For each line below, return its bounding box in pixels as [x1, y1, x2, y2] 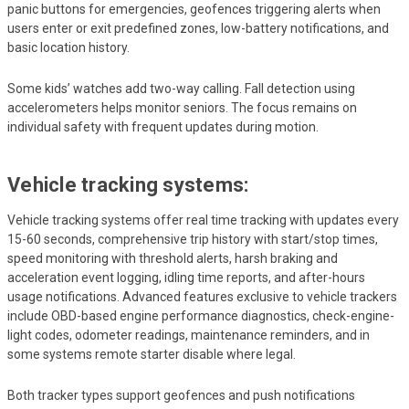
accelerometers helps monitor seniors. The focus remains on [7, 100, 357, 116]
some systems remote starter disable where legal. [7, 347, 296, 362]
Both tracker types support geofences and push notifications [7, 388, 355, 404]
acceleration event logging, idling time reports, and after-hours [7, 270, 365, 286]
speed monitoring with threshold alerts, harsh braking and [7, 251, 338, 267]
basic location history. [7, 40, 130, 56]
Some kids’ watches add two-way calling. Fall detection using [7, 81, 355, 97]
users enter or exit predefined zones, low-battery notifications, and [7, 21, 389, 37]
